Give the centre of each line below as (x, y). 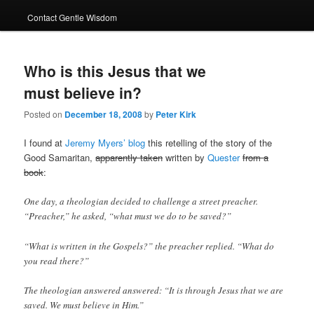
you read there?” (57, 260)
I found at (45, 143)
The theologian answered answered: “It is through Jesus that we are (154, 290)
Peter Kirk (176, 115)
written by (185, 158)
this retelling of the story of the (209, 143)
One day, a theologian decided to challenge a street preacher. (141, 202)
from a (256, 158)
